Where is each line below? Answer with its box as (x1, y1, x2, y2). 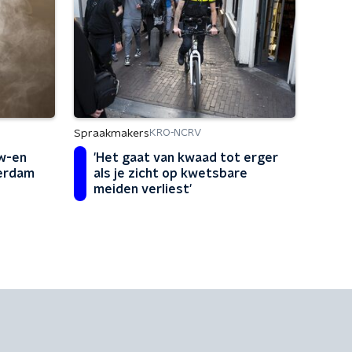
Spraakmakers (74, 127, 149, 139)
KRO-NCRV (149, 128, 201, 138)
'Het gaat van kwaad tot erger (93, 151, 278, 164)
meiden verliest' (93, 182, 192, 196)
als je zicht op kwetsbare (93, 167, 247, 180)
